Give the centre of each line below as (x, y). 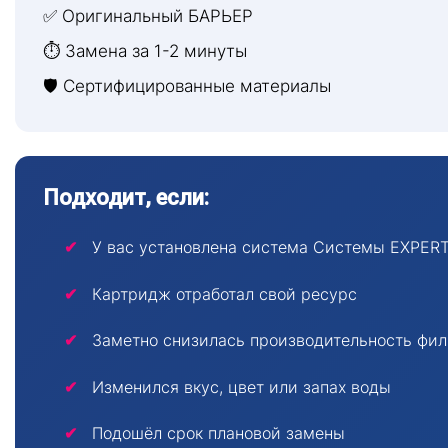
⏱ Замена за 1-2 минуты (145, 51)
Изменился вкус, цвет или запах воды (241, 386)
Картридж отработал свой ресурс (224, 293)
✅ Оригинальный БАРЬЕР (148, 16)
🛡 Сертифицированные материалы (187, 86)
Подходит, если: (126, 198)
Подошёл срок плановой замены (218, 433)
